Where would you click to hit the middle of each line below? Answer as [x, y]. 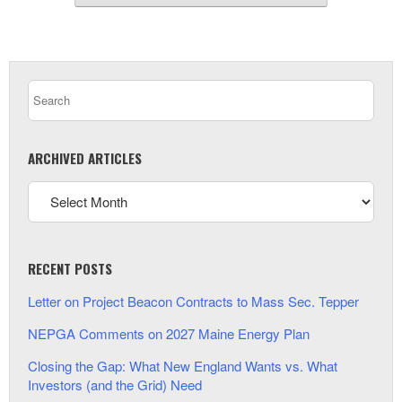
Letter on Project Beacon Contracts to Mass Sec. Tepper [193, 301]
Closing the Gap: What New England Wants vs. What [183, 365]
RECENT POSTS [70, 268]
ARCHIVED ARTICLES [85, 157]
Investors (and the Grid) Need [115, 384]
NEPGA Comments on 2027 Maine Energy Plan [169, 333]
